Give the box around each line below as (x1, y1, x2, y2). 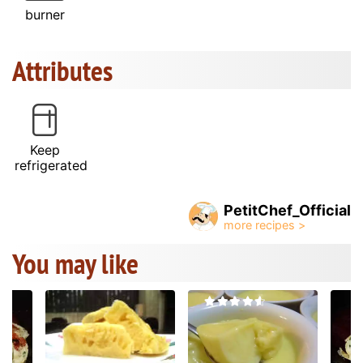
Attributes (12, 51, 113, 89)
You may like (12, 244, 139, 282)
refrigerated (15, 156, 88, 173)
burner (24, 6, 65, 23)
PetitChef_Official (224, 201, 351, 219)
